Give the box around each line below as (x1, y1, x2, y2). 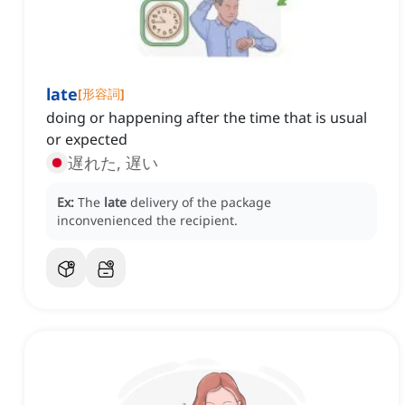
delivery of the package (130, 193, 271, 212)
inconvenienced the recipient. (57, 212, 238, 230)
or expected (46, 129, 127, 150)
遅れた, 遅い (68, 152, 158, 174)
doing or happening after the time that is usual (46, 108, 367, 128)
